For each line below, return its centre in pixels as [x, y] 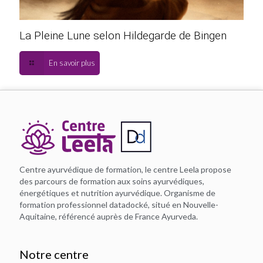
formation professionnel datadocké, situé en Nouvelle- [119, 204]
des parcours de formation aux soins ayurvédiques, [112, 181]
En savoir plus [72, 63]
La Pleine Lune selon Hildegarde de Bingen [123, 35]
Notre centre [54, 254]
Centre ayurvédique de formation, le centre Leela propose [125, 169]
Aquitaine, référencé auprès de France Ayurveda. [109, 216]
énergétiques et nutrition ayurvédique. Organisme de [117, 193]
